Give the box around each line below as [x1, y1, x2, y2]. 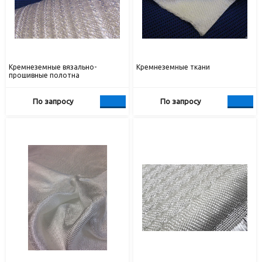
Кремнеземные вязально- [9, 63, 97, 71]
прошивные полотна [9, 71, 80, 80]
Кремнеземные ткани [136, 63, 211, 71]
